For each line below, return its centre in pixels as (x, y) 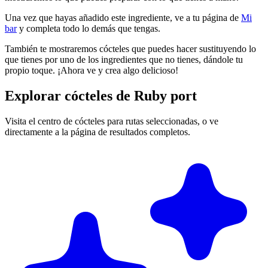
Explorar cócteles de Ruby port (101, 95)
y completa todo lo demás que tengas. (89, 29)
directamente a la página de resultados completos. (98, 132)
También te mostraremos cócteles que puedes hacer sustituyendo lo (130, 49)
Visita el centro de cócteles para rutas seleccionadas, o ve (112, 121)
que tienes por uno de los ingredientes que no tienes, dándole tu (124, 60)
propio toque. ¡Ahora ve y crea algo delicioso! (92, 71)
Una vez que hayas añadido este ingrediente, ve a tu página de (123, 18)
